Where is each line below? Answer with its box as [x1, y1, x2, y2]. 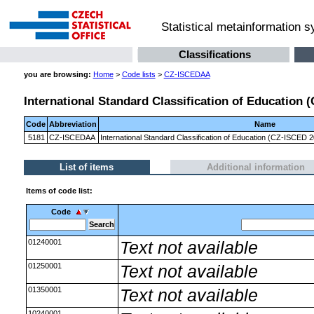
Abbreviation [48, 119, 97, 128]
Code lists [121, 70, 156, 79]
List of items [60, 161, 114, 172]
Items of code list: [25, 186, 93, 196]
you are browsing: [23, 70, 91, 79]
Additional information [206, 161, 305, 172]
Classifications [178, 49, 251, 61]
